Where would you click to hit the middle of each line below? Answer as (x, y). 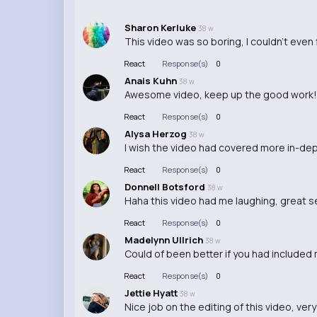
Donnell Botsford (166, 186)
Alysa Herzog (156, 133)
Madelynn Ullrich (165, 240)
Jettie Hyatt (152, 293)
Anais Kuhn (151, 80)
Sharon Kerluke (161, 27)
